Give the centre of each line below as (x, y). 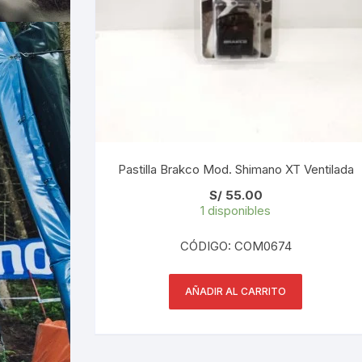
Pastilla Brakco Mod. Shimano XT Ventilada (236, 169)
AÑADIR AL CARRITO (236, 291)
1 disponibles (236, 210)
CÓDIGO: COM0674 (236, 246)
